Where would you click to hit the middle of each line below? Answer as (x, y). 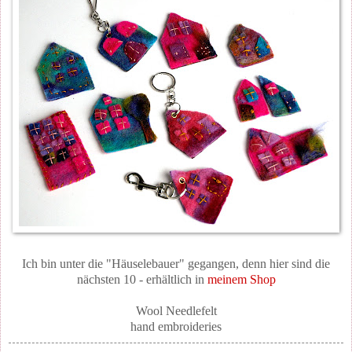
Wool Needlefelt (176, 311)
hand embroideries (176, 327)
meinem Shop (241, 280)
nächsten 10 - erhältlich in (142, 280)
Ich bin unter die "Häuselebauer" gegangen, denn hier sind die (176, 264)
